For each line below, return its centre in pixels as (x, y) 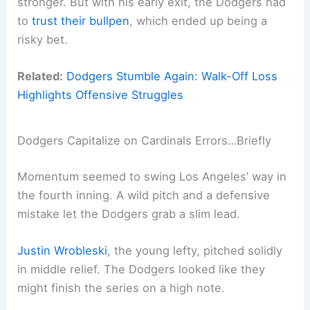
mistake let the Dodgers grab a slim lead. (129, 214)
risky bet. (43, 39)
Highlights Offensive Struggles (101, 94)
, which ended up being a (199, 20)
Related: (40, 76)
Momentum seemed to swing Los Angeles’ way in (152, 176)
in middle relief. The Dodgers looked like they (142, 270)
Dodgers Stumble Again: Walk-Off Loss (172, 76)
